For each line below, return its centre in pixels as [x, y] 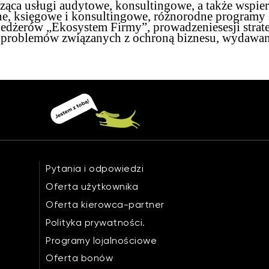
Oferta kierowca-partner [105, 204]
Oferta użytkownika [92, 186]
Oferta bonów [80, 258]
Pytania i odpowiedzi [95, 168]
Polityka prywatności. [95, 222]
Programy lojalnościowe [101, 240]
